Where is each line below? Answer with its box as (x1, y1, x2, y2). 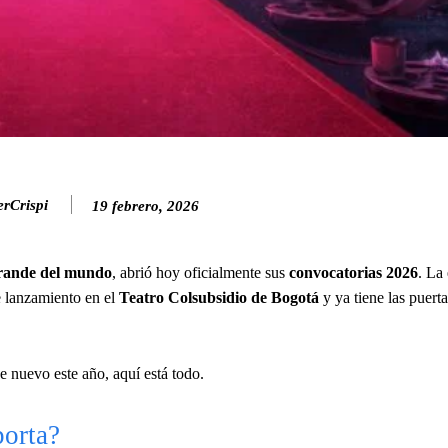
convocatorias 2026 (289, 263, 418, 281)
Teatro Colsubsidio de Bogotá (119, 288, 319, 306)
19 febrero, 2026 (92, 197, 199, 214)
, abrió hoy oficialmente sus (112, 263, 289, 281)
